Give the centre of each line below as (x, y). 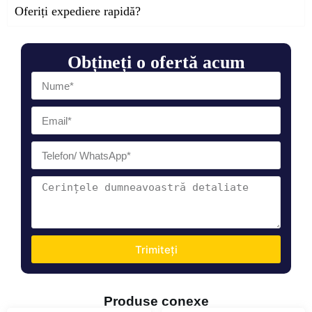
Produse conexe (156, 302)
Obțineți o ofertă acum (156, 63)
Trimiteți (156, 249)
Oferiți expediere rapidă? (78, 11)
